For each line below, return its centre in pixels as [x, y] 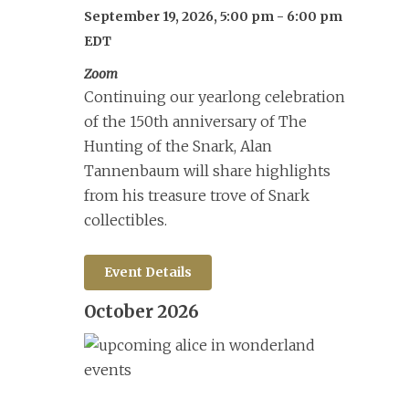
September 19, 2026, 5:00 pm [178, 16]
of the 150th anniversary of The [195, 121]
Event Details [147, 272]
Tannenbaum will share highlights [207, 170]
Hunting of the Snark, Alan [178, 146]
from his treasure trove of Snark [196, 195]
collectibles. [125, 220]
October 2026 [141, 311]
